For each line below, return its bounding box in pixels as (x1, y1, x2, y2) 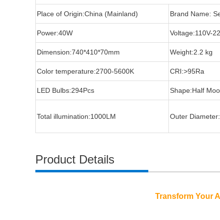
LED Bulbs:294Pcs (37, 86, 94, 94)
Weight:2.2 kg (170, 48, 213, 56)
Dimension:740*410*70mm (37, 48, 120, 56)
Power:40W (37, 29, 73, 37)
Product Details (35, 153, 114, 166)
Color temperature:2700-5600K (37, 67, 134, 75)
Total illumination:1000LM (37, 112, 116, 120)
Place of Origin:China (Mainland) (37, 10, 138, 18)
